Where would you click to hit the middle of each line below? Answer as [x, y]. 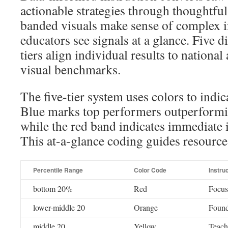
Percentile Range [58, 170]
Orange [146, 207]
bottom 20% [53, 189]
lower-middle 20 [59, 207]
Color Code [150, 170]
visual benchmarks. [70, 69]
